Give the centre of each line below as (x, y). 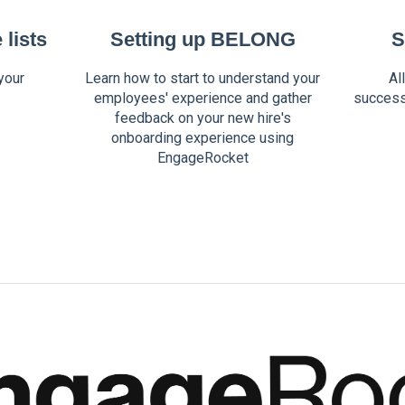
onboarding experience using (202, 137)
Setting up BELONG (202, 39)
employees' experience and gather (202, 98)
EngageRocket (202, 157)
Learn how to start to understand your (202, 78)
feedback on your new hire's (202, 118)
